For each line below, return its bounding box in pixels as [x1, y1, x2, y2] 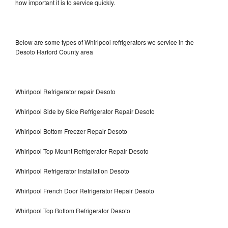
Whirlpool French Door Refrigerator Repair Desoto [15, 186, 156, 195]
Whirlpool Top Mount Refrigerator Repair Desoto [15, 146, 149, 155]
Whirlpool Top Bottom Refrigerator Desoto [15, 206, 130, 215]
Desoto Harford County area [15, 47, 93, 56]
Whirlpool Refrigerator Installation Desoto [15, 166, 129, 175]
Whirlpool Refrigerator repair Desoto [15, 87, 116, 96]
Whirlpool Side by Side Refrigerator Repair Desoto [15, 106, 155, 116]
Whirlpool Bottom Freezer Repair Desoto [15, 126, 127, 135]
